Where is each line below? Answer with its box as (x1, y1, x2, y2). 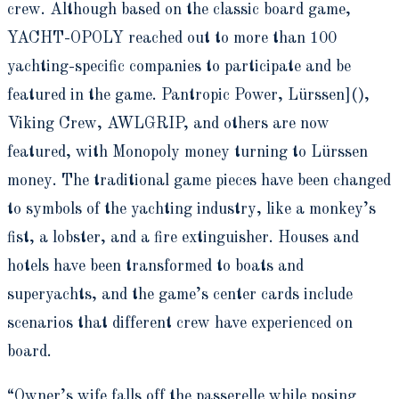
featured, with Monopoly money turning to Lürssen (7, 143, 368, 160)
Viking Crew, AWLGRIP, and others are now (7, 115, 330, 132)
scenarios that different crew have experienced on (7, 314, 353, 331)
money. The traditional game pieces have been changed (7, 172, 391, 189)
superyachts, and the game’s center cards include (7, 286, 353, 303)
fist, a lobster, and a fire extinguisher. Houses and (7, 229, 359, 246)
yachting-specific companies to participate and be (7, 58, 351, 75)
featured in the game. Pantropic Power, (7, 86, 288, 103)
